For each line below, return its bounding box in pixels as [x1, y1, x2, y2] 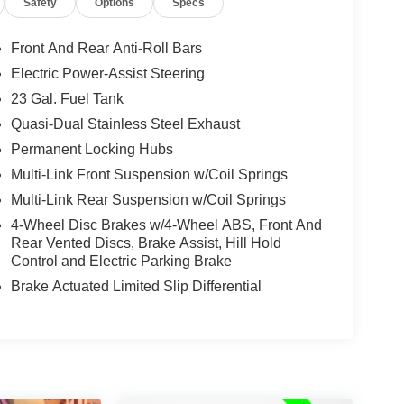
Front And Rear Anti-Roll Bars [10, 40, 202, 56]
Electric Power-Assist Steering [10, 65, 205, 81]
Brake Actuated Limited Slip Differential [10, 278, 262, 294]
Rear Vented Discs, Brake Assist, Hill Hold [10, 234, 281, 251]
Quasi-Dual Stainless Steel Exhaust [10, 115, 240, 132]
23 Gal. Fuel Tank [10, 90, 124, 106]
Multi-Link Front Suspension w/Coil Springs [10, 166, 288, 182]
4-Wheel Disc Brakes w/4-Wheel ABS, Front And [10, 216, 322, 233]
